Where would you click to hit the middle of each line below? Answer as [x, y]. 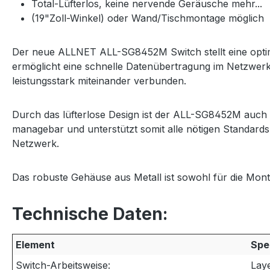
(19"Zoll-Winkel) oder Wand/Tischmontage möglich [148, 18]
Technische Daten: [90, 214]
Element [35, 245]
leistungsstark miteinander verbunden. [99, 81]
